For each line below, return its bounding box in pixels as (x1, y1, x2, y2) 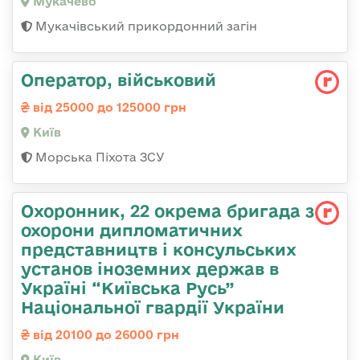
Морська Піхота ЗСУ (32, 150, 165, 165)
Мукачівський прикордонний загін (32, 19, 257, 34)
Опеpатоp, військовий (21, 70, 216, 90)
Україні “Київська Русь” (21, 278, 235, 298)
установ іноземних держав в (21, 259, 279, 279)
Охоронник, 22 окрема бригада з (21, 201, 314, 221)
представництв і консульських (21, 239, 297, 260)
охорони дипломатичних (21, 220, 243, 240)
